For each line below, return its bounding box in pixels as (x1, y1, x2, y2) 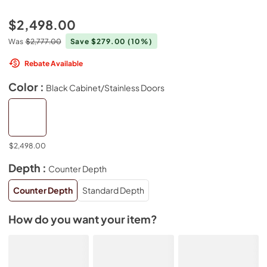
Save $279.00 (70, 36, 128, 46)
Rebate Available (24, 58, 83, 68)
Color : (8, 80, 46, 94)
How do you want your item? (8, 212, 157, 226)
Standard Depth (82, 185, 144, 195)
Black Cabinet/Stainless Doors (46, 82, 164, 93)
